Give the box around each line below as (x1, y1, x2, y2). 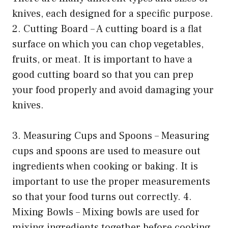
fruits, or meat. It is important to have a (12, 53, 192, 67)
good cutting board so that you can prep (12, 68, 193, 82)
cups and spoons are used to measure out (12, 145, 201, 158)
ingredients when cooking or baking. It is (12, 160, 198, 174)
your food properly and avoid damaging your (12, 83, 214, 97)
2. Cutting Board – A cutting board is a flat (12, 22, 202, 36)
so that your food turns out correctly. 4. (12, 190, 192, 204)
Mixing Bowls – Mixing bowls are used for (12, 206, 199, 219)
